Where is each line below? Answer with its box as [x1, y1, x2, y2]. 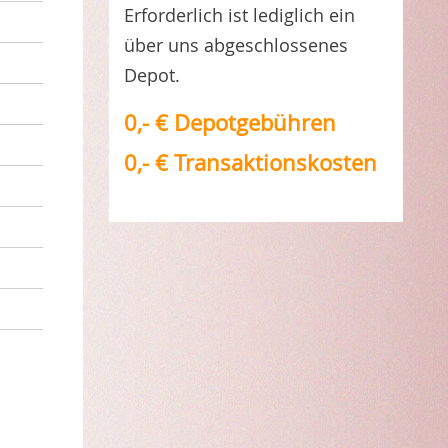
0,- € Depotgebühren [123, 108, 336, 137]
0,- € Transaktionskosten [123, 148, 377, 177]
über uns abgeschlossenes [123, 33, 348, 57]
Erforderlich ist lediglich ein [123, 3, 355, 27]
